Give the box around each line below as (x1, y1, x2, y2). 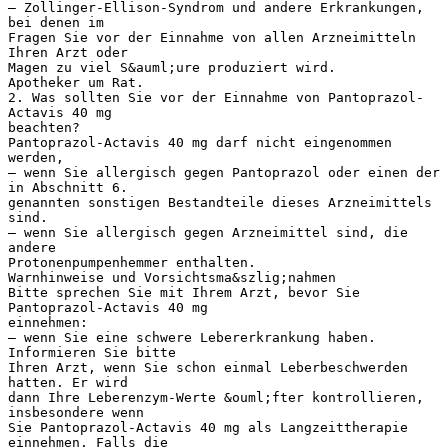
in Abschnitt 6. (8, 179, 128, 195)
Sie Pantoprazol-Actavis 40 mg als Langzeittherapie (8, 419, 408, 435)
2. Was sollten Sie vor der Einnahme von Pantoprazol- (8, 89, 424, 105)
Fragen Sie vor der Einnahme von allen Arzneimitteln (8, 29, 416, 45)
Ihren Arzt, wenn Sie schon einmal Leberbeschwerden (8, 359, 408, 375)
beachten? (8, 119, 80, 135)
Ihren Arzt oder (8, 44, 128, 60)
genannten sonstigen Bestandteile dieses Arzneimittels (8, 194, 432, 210)
